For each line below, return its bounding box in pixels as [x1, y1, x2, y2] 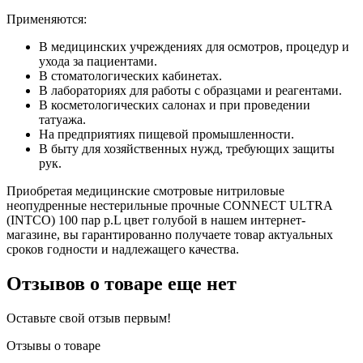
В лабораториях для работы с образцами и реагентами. [39, 83, 342, 97]
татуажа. [39, 112, 86, 126]
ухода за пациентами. [39, 53, 157, 68]
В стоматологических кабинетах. [39, 68, 222, 83]
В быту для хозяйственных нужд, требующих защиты [39, 141, 335, 156]
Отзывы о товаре [6, 338, 100, 352]
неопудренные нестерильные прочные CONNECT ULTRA [6, 198, 332, 212]
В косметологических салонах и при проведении [39, 97, 310, 112]
